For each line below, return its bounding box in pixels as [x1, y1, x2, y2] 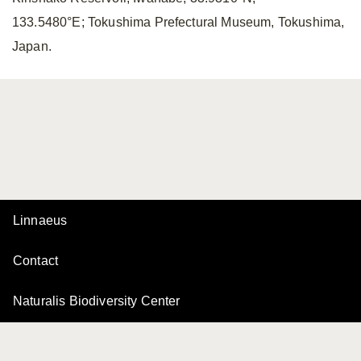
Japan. [12, 39, 52, 53]
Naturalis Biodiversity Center [13, 294, 180, 308]
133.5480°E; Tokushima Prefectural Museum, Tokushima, [12, 15, 345, 29]
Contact [13, 254, 59, 268]
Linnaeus [13, 214, 68, 227]
